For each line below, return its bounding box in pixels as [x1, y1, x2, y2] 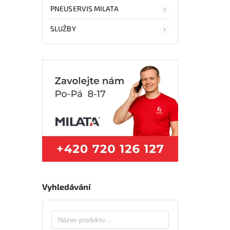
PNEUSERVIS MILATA [50, 4, 119, 13]
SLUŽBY [50, 24, 76, 33]
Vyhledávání [42, 181, 91, 191]
